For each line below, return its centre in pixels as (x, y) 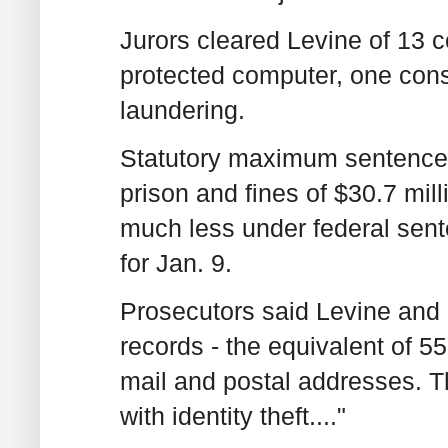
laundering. (182, 109)
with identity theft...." (233, 416)
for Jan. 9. (176, 262)
